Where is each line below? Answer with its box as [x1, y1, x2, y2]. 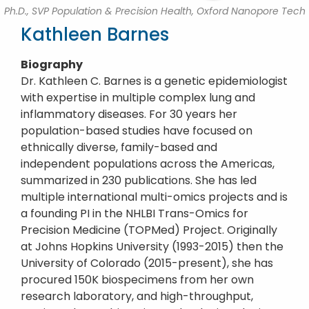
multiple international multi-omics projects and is [21, 189, 288, 205]
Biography [21, 57, 83, 72]
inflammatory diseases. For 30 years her [21, 106, 237, 122]
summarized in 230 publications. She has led [21, 172, 257, 188]
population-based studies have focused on [21, 123, 252, 139]
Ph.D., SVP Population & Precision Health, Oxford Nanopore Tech [3, 4, 306, 18]
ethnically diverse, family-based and [21, 139, 217, 155]
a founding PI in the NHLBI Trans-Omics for [21, 206, 248, 221]
